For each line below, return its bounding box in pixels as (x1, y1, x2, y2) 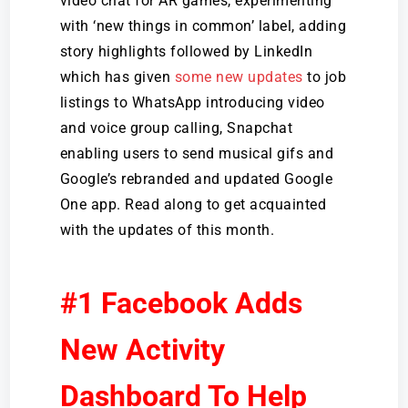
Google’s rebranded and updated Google (59, 170, 333, 188)
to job (302, 68, 347, 86)
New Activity (59, 332, 225, 367)
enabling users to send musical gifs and (59, 145, 334, 162)
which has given (59, 68, 175, 86)
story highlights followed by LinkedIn (59, 43, 313, 60)
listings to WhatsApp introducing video (59, 94, 325, 111)
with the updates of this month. (59, 221, 275, 239)
